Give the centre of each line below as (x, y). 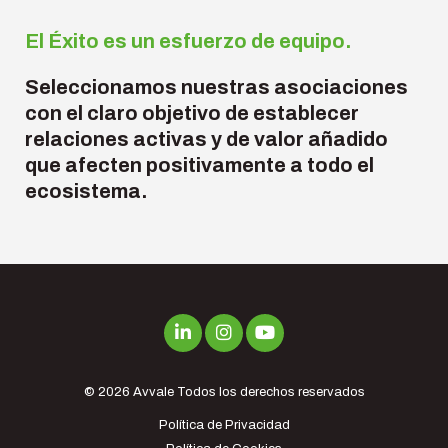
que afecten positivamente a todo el (199, 165)
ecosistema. (86, 191)
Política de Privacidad (224, 425)
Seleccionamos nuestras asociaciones (216, 87)
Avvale (153, 392)
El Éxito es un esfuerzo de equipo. (188, 41)
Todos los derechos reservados (269, 392)
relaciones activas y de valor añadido (206, 139)
